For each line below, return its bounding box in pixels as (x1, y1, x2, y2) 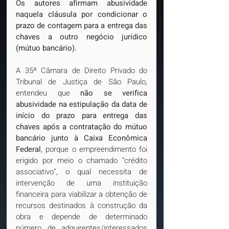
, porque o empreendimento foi (41, 144, 147, 155)
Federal (16, 144, 41, 155)
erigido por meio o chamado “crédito (16, 155, 147, 166)
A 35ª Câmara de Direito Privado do (16, 65, 147, 76)
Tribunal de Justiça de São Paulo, (16, 76, 147, 87)
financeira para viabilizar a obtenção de (16, 189, 147, 200)
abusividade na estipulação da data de (16, 99, 147, 110)
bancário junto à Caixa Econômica (16, 132, 147, 144)
